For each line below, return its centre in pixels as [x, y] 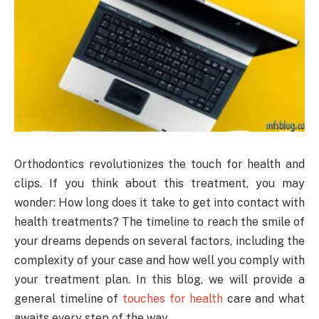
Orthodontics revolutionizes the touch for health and [159, 164]
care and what [264, 298]
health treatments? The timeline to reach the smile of [159, 221]
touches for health [173, 298]
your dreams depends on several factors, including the [159, 241]
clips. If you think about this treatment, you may [159, 183]
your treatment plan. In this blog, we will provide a [159, 279]
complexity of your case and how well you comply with [159, 260]
